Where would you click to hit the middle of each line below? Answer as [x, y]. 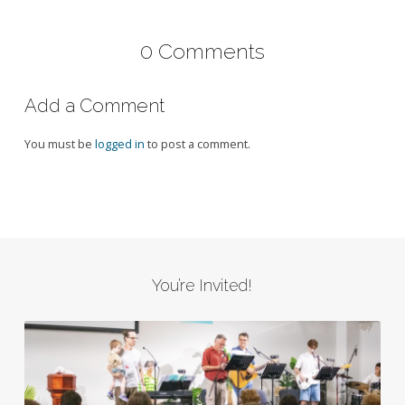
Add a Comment [94, 106]
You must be [59, 144]
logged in [119, 144]
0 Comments [202, 51]
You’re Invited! [202, 286]
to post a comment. [197, 144]
